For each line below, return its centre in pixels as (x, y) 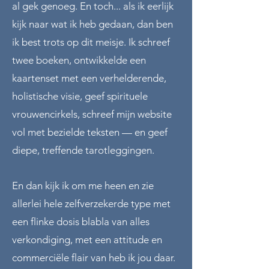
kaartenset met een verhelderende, (89, 78)
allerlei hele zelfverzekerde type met (91, 203)
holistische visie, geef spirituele (80, 96)
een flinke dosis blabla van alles (81, 221)
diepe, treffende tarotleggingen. (83, 150)
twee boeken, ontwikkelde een (79, 60)
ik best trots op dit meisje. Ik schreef (91, 42)
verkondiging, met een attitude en (87, 239)
